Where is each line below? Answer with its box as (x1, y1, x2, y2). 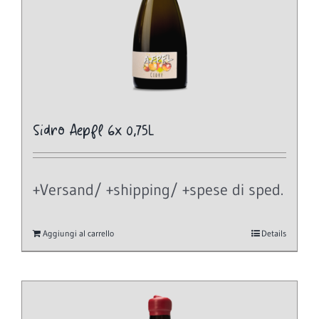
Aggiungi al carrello (43, 227, 114, 239)
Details (261, 227, 286, 239)
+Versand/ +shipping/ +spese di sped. (33, 180, 283, 200)
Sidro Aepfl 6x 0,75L (33, 122, 155, 141)
